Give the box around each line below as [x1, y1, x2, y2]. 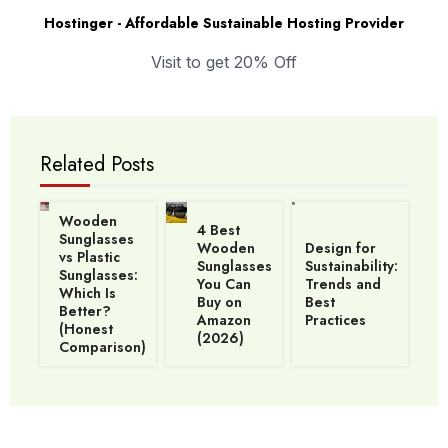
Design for [305, 238, 376, 259]
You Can [197, 274, 251, 295]
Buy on [197, 292, 242, 313]
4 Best [197, 220, 240, 241]
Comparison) [59, 337, 146, 358]
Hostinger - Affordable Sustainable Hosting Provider [44, 13, 404, 34]
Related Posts [40, 150, 154, 180]
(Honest [59, 319, 113, 340]
